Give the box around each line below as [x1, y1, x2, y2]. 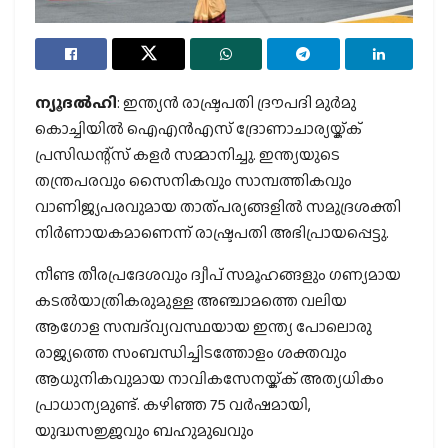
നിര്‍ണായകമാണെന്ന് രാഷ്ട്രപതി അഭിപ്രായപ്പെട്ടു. [35, 220, 389, 244]
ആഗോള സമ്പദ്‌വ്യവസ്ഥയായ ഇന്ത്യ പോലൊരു [35, 314, 372, 338]
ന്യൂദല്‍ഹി [35, 90, 117, 114]
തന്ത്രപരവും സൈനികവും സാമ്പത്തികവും [35, 168, 352, 192]
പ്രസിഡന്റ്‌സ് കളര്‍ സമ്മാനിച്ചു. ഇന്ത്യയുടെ [35, 142, 340, 166]
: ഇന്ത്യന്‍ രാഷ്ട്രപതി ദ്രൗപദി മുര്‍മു [117, 90, 356, 114]
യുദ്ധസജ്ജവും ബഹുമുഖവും [35, 418, 254, 442]
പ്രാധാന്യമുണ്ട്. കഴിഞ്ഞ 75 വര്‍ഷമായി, [35, 392, 310, 416]
